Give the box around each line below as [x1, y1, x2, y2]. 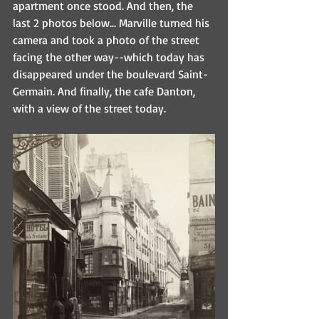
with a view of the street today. [13, 101, 166, 115]
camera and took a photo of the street [13, 33, 202, 47]
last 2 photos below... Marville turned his [13, 16, 212, 30]
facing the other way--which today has [13, 50, 207, 64]
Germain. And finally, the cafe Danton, [13, 84, 198, 98]
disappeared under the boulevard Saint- [13, 67, 208, 81]
